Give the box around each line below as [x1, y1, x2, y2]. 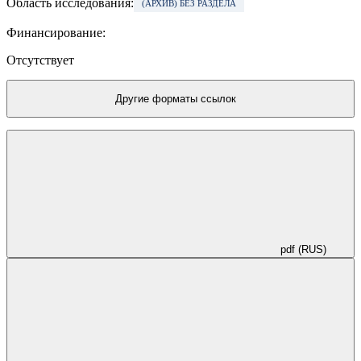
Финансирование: [6, 26, 106, 40]
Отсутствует [6, 53, 74, 68]
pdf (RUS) [280, 243, 326, 256]
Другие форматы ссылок [115, 93, 237, 106]
